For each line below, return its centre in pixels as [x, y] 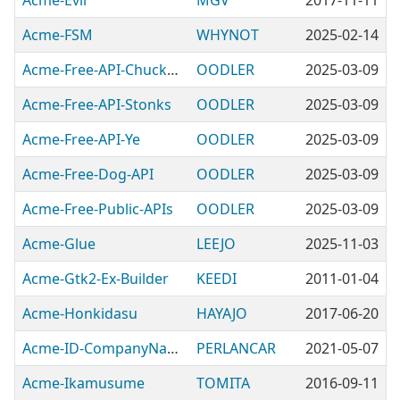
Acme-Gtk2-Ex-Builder [96, 279]
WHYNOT [228, 35]
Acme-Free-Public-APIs [98, 209]
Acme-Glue [59, 244]
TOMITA [223, 383]
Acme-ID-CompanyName [173, 348]
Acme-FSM [58, 35]
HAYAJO [222, 313]
